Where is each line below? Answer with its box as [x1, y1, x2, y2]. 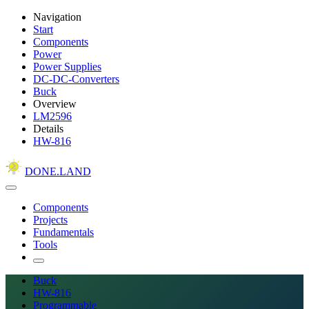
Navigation [33, 11, 81, 23]
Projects [33, 214, 68, 226]
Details [33, 123, 63, 134]
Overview [33, 98, 77, 110]
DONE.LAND [25, 166, 91, 177]
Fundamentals [33, 226, 94, 238]
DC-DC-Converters [33, 73, 119, 85]
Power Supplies [33, 61, 101, 72]
